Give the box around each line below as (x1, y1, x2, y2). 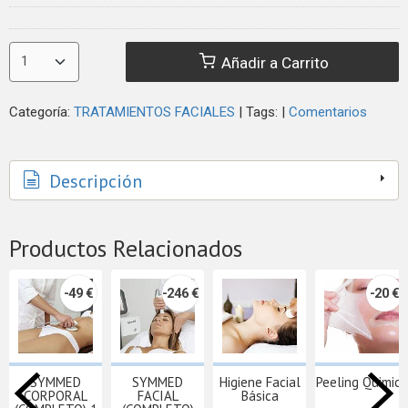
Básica (240, 387, 279, 405)
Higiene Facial (219, 373, 301, 392)
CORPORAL (24, 387, 87, 405)
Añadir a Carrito (218, 53, 330, 72)
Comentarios (289, 103, 367, 120)
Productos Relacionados (9, 233, 242, 264)
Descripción (45, 169, 142, 194)
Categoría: (9, 103, 74, 120)
